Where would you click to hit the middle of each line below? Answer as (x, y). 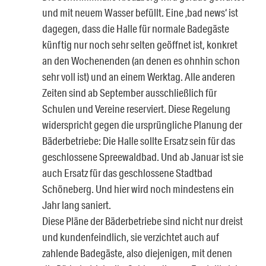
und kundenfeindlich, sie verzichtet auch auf (131, 237)
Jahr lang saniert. (77, 205)
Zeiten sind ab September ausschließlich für (129, 93)
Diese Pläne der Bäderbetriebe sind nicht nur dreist (142, 221)
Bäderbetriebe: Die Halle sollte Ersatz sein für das (139, 141)
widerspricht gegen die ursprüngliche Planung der (142, 125)
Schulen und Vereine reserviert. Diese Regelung (136, 109)
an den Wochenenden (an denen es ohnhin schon (141, 61)
